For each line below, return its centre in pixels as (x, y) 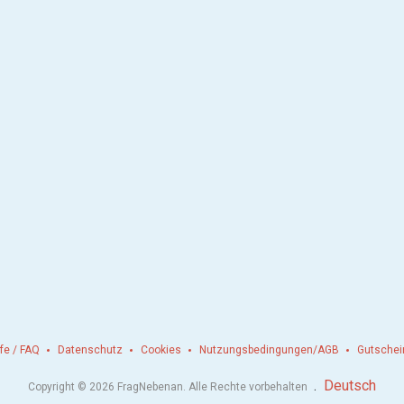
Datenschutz (90, 349)
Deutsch (350, 385)
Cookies (161, 349)
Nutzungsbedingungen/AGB (269, 349)
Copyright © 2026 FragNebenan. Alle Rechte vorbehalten (169, 386)
